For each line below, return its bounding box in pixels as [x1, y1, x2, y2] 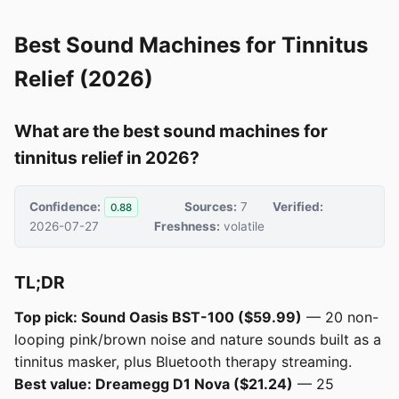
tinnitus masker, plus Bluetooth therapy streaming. [14, 353, 352, 371]
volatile [220, 219, 265, 234]
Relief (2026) [14, 66, 153, 92]
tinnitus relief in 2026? [14, 147, 199, 168]
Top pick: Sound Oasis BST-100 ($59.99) [14, 308, 302, 327]
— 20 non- [302, 308, 379, 327]
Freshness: [154, 219, 221, 234]
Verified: [272, 199, 323, 214]
